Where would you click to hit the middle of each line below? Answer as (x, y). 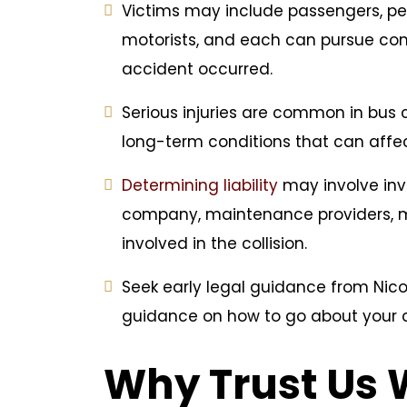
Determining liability (200, 185)
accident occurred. (197, 69)
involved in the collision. (214, 243)
